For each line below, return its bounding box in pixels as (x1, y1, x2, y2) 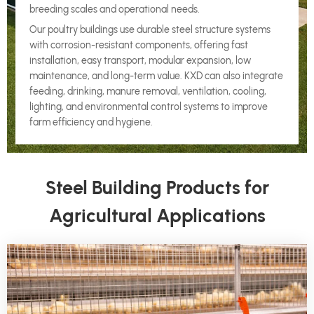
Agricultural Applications (48, 204, 266, 228)
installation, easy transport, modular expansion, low (29, 54, 251, 67)
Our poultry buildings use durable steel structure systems (29, 23, 271, 36)
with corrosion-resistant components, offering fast (29, 39, 248, 51)
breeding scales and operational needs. (29, 3, 200, 15)
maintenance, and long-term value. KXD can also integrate (29, 69, 283, 82)
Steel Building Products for (45, 176, 269, 200)
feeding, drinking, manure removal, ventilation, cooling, (29, 85, 266, 97)
